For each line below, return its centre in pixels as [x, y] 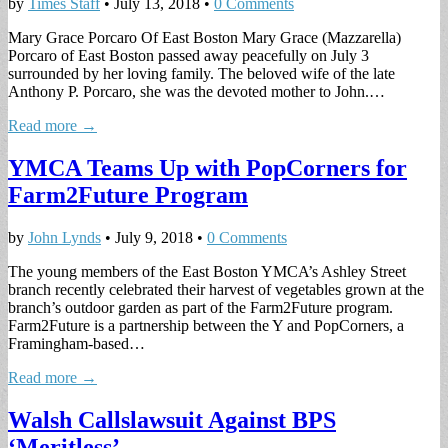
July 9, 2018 [154, 238]
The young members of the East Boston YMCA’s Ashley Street [207, 272]
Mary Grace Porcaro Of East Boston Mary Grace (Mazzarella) [204, 38]
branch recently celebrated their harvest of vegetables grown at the [216, 290]
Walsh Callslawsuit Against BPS [172, 420]
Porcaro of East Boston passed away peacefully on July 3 [188, 56]
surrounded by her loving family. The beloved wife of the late [201, 74]
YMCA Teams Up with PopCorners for [207, 168]
